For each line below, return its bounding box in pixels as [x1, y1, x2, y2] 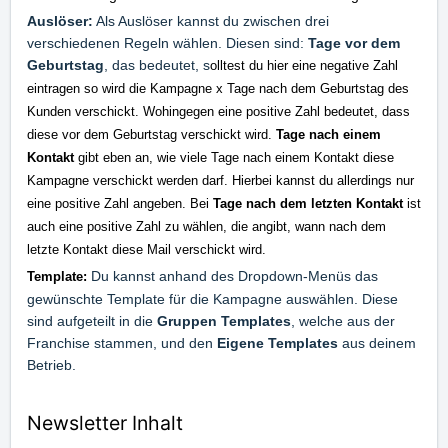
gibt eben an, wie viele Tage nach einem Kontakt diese [78, 149, 394, 165]
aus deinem [338, 334, 416, 351]
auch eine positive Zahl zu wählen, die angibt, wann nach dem [27, 218, 386, 234]
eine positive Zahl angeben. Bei [27, 195, 213, 211]
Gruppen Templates [157, 312, 291, 329]
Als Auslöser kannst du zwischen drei [93, 12, 329, 29]
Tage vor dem [308, 34, 400, 51]
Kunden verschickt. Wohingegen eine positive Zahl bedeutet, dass [27, 103, 410, 119]
